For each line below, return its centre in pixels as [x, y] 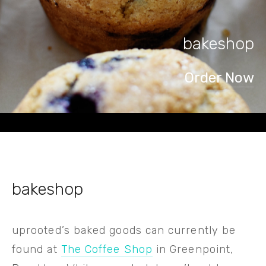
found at [37, 249]
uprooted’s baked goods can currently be [124, 230]
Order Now [219, 77]
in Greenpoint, [193, 249]
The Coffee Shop [107, 249]
